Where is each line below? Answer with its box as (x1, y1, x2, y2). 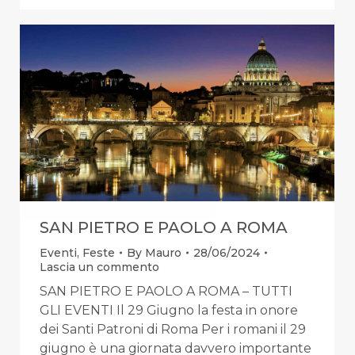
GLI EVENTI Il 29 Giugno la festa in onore (40, 302, 298, 318)
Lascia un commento (40, 259, 159, 274)
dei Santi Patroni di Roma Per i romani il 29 (40, 321, 306, 337)
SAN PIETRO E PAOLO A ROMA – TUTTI (40, 283, 292, 299)
